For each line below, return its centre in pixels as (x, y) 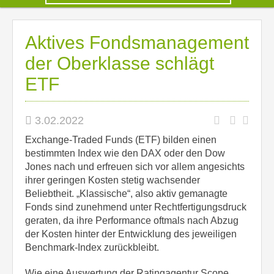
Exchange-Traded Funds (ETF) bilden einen (121, 140)
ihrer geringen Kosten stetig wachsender (113, 180)
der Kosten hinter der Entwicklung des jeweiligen (131, 234)
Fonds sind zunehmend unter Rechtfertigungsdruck (136, 207)
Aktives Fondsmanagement (137, 43)
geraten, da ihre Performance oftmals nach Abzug (132, 220)
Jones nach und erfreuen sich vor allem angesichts (135, 167)
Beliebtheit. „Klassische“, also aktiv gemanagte (126, 194)
